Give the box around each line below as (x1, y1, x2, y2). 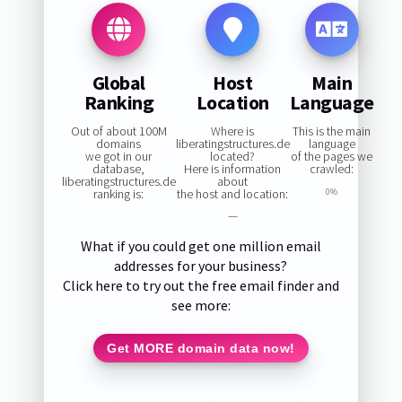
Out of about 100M (70, 123, 167, 140)
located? (210, 148, 256, 165)
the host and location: (177, 186, 289, 203)
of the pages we (291, 148, 373, 165)
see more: (170, 296, 231, 315)
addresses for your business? (114, 257, 288, 275)
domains (96, 135, 142, 153)
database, (92, 161, 145, 178)
